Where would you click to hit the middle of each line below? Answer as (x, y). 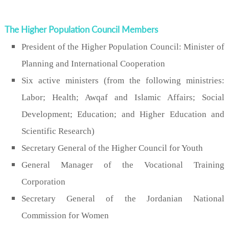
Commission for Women (65, 215)
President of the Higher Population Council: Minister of (123, 47)
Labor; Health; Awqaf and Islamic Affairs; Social (123, 97)
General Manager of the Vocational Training (123, 165)
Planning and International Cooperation (93, 63)
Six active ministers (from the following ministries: (123, 80)
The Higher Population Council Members (81, 29)
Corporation (43, 181)
